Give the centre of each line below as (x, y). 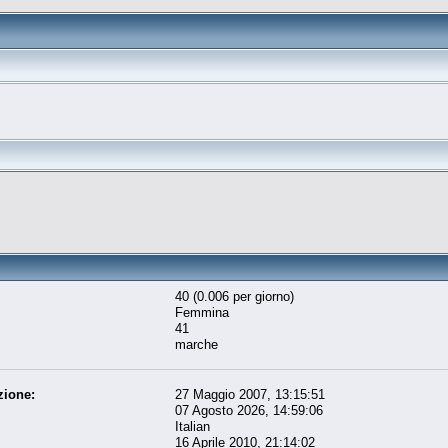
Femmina (202, 312)
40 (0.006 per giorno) (235, 296)
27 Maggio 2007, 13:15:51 (250, 394)
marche (197, 344)
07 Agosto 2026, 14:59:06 (249, 410)
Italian (193, 426)
